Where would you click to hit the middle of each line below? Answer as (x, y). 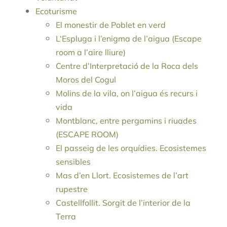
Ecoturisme (56, 11)
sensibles (73, 162)
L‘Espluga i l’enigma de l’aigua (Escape (129, 39)
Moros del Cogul (86, 80)
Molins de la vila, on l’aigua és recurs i (127, 93)
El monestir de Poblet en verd (111, 25)
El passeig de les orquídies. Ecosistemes (131, 148)
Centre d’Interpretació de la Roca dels (127, 66)
